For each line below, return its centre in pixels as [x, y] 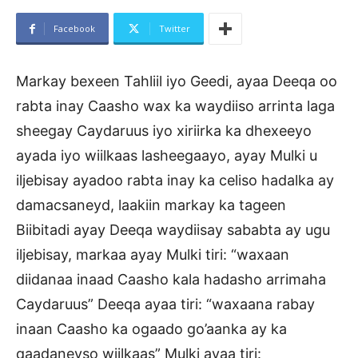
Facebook [74, 29]
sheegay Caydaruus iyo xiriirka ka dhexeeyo [164, 131]
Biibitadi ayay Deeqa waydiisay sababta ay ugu [173, 230]
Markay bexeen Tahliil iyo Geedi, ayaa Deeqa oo [177, 82]
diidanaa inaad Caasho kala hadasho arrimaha [171, 280]
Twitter [175, 29]
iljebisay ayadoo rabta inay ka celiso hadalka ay [175, 181]
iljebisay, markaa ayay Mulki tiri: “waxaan [153, 255]
